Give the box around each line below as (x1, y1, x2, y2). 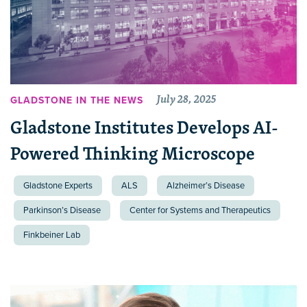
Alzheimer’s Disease (167, 180, 245, 192)
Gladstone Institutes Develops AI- (10, 112, 278, 143)
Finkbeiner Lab (23, 230, 80, 241)
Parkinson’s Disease (23, 205, 101, 217)
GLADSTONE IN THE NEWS (10, 94, 143, 106)
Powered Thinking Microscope (10, 138, 255, 169)
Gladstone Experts (23, 180, 93, 192)
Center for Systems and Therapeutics (130, 205, 271, 217)
